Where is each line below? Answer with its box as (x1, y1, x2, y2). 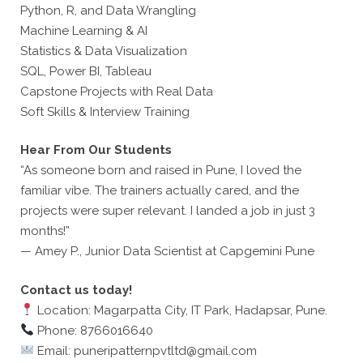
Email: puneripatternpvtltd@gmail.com (34, 343, 258, 358)
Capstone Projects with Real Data (20, 83, 213, 99)
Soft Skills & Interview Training (20, 104, 190, 119)
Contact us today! (20, 282, 132, 297)
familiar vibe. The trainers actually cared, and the (20, 183, 299, 198)
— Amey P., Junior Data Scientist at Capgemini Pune (20, 244, 314, 258)
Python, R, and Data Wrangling (20, 2, 196, 18)
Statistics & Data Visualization (20, 43, 187, 58)
